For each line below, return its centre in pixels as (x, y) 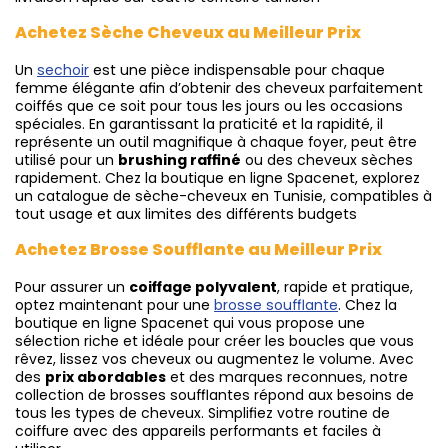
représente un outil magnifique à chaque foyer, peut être (216, 142)
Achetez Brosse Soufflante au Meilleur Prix (198, 250)
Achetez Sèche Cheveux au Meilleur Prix (188, 33)
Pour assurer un (72, 287)
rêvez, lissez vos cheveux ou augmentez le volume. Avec (214, 359)
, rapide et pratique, (345, 287)
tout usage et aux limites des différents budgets (186, 214)
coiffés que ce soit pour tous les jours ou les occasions (209, 106)
